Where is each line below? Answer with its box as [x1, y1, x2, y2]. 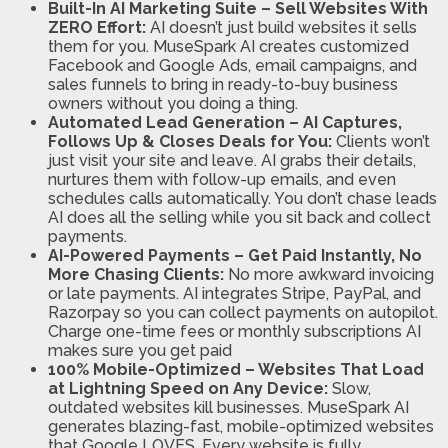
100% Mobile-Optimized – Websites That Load [48, 360, 424, 380]
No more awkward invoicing [228, 265, 434, 285]
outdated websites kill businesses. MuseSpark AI [48, 398, 409, 418]
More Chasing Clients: [48, 265, 228, 285]
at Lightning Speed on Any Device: [48, 379, 332, 399]
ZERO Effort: [48, 18, 150, 38]
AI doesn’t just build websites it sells [150, 18, 417, 38]
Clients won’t [336, 132, 430, 152]
